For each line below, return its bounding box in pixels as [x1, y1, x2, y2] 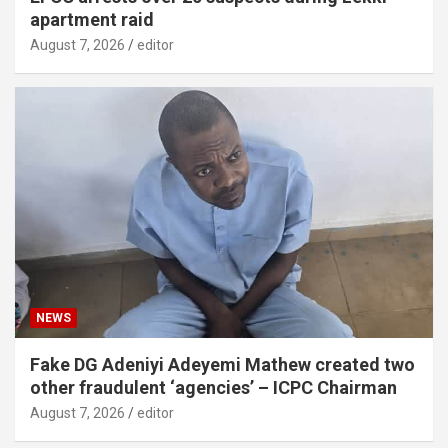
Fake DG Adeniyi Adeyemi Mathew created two [30, 353, 415, 375]
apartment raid [30, 9, 154, 31]
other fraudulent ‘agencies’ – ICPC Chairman [30, 376, 397, 398]
